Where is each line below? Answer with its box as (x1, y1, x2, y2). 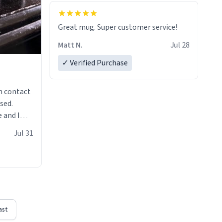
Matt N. (58, 40, 83, 51)
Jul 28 (170, 40, 190, 51)
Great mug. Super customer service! (58, 22, 177, 33)
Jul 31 (14, 127, 33, 139)
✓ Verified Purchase (62, 57, 128, 69)
